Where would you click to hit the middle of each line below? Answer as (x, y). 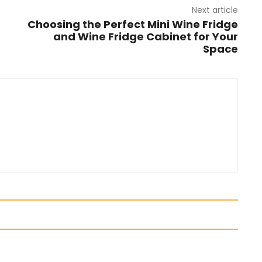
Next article (215, 10)
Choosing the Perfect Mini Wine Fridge (132, 25)
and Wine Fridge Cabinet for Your (145, 37)
